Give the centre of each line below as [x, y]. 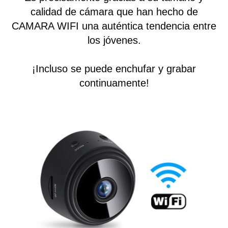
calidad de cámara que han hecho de [114, 12]
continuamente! [114, 83]
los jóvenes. [114, 40]
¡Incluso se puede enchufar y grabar [114, 69]
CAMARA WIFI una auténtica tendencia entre [114, 26]
